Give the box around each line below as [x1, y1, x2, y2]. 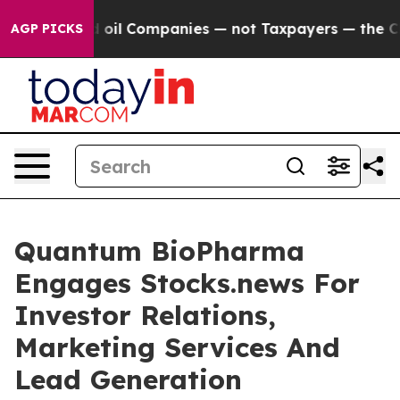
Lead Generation [14, 362, 242, 396]
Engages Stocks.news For [14, 266, 360, 300]
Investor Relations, [14, 298, 276, 332]
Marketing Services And [14, 330, 340, 364]
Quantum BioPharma [14, 234, 304, 268]
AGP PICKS [11, 21, 83, 37]
